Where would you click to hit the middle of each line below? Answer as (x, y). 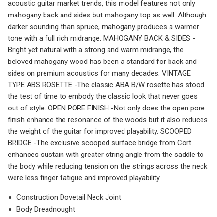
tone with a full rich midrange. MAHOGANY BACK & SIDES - (101, 38)
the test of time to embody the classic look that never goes (103, 96)
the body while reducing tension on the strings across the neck (108, 166)
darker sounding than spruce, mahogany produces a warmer (103, 26)
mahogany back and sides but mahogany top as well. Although (107, 15)
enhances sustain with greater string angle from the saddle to (106, 154)
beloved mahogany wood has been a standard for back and (102, 61)
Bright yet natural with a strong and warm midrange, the (96, 50)
